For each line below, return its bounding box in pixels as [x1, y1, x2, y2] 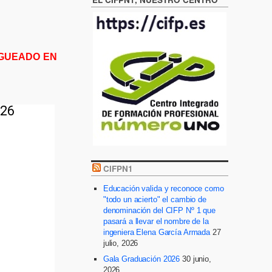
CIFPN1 [103, 163, 134, 174]
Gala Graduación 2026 [103, 254, 180, 263]
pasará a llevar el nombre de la [103, 217, 209, 226]
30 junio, [182, 254, 211, 263]
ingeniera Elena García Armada [103, 228, 211, 237]
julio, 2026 [103, 239, 138, 248]
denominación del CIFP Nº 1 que [103, 206, 216, 215]
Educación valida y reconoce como [103, 184, 224, 193]
